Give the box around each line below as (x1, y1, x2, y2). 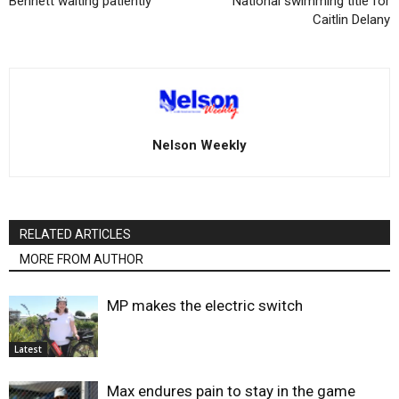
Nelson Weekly (152, 136, 247, 153)
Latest (14, 342, 42, 355)
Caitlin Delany (313, 11, 390, 28)
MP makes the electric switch (107, 296, 303, 314)
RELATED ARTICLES (20, 226, 131, 241)
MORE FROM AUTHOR (20, 251, 143, 266)
